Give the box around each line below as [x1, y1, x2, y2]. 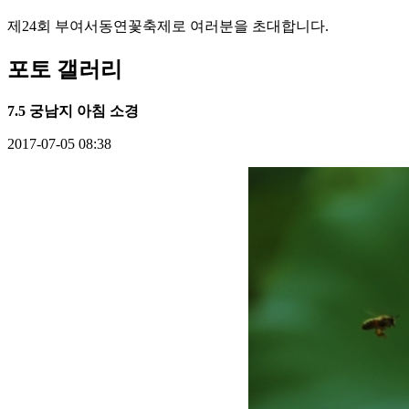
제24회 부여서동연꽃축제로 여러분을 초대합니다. [7, 17, 329, 34]
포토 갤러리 [7, 57, 122, 81]
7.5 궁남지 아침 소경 [7, 102, 139, 119]
